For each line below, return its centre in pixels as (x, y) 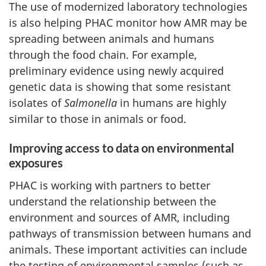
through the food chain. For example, (103, 55)
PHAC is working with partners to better (110, 185)
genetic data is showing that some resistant (120, 87)
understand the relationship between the (113, 201)
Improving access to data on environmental (121, 148)
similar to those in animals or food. (98, 119)
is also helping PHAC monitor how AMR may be (128, 23)
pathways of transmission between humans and (130, 233)
